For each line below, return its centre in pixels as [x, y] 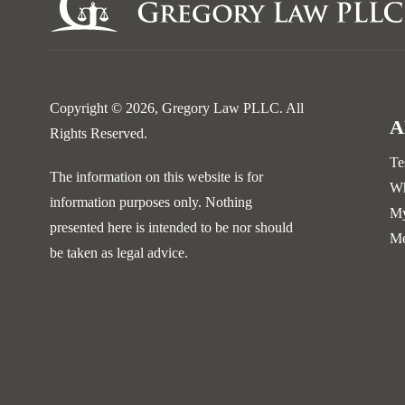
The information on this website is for [156, 177]
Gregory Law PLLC [221, 108]
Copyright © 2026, [106, 108]
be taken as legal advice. [119, 253]
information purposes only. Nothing [151, 202]
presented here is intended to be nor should [171, 228]
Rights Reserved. [99, 134]
